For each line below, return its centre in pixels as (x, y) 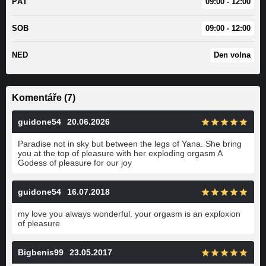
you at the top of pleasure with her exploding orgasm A (120, 153)
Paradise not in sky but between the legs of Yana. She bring (130, 144)
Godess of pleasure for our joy (75, 163)
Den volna (232, 55)
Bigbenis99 (41, 252)
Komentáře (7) (44, 98)
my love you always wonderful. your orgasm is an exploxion (129, 214)
